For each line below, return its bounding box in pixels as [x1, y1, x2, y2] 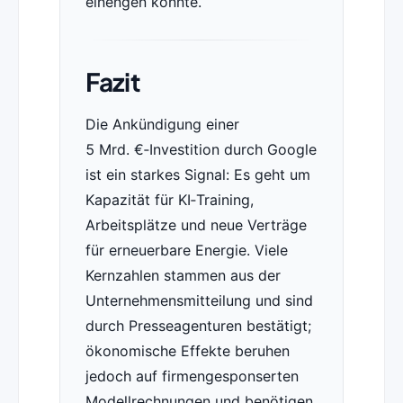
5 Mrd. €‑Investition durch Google [85, 140, 317, 159]
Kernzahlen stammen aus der [85, 266, 281, 285]
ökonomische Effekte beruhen [85, 342, 290, 361]
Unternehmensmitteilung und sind [85, 291, 313, 310]
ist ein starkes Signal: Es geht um [85, 166, 310, 184]
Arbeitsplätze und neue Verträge [85, 216, 307, 235]
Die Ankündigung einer [85, 115, 239, 134]
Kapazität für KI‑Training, [85, 191, 254, 210]
